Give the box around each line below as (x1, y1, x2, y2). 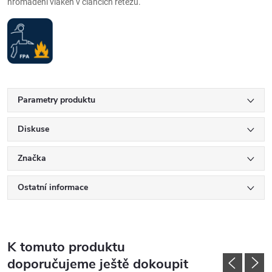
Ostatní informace (18, 181, 88, 193)
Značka (18, 152, 46, 164)
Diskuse (18, 123, 49, 135)
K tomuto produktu (7, 237, 125, 256)
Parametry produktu (18, 93, 95, 106)
